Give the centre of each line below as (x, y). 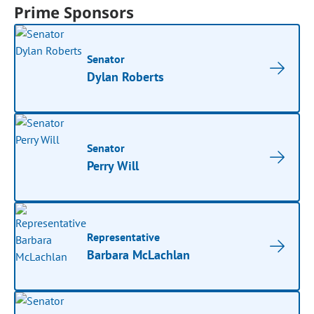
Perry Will (113, 166)
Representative (124, 237)
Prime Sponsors (74, 12)
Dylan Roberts (126, 77)
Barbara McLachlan (139, 255)
